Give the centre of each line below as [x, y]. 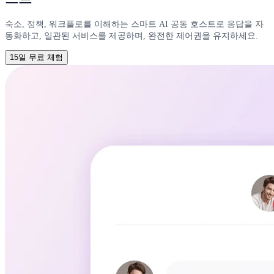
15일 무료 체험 [36, 57]
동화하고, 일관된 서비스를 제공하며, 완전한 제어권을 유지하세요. [131, 35]
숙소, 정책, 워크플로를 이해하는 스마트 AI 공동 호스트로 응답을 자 [134, 24]
